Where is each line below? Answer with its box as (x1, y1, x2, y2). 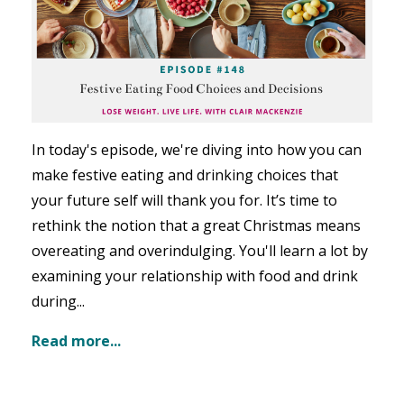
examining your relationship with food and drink (32, 265, 358, 286)
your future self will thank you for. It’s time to (32, 189, 337, 210)
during (32, 290, 77, 311)
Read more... (32, 330, 121, 351)
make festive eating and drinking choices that (32, 164, 338, 185)
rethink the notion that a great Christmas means (32, 215, 361, 235)
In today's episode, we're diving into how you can (32, 139, 362, 160)
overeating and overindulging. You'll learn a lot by (32, 240, 368, 261)
